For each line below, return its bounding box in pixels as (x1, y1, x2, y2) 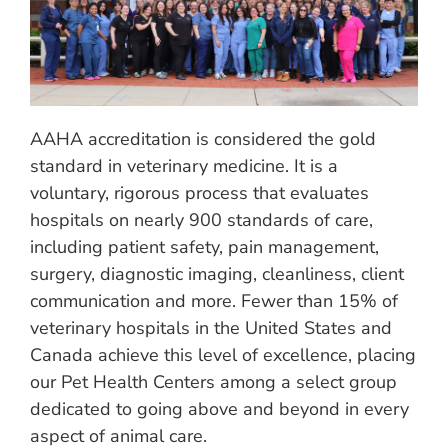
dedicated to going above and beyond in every (30, 397, 409, 421)
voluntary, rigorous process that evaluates (30, 181, 369, 205)
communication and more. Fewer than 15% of (30, 289, 398, 313)
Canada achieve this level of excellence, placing (30, 343, 416, 367)
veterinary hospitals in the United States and (30, 316, 392, 340)
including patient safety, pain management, (30, 235, 379, 259)
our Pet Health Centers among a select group (30, 370, 397, 394)
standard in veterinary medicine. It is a (30, 154, 338, 178)
